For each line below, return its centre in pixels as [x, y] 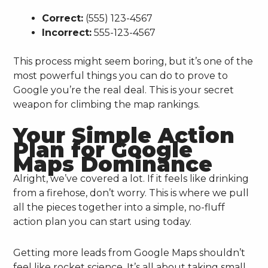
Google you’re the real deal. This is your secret [124, 90]
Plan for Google [103, 150]
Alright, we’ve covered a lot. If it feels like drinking [131, 179]
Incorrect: [67, 33]
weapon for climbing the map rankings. [107, 105]
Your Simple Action [124, 136]
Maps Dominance [113, 165]
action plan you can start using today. [103, 222]
